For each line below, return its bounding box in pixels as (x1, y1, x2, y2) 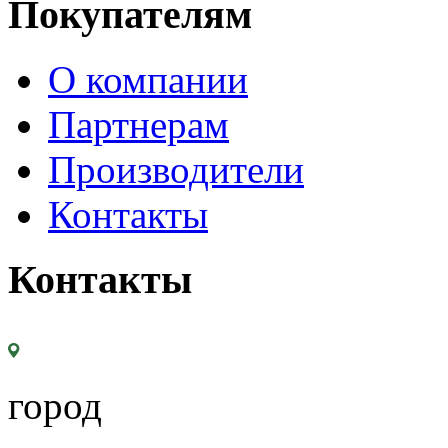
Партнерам (48, 103, 229, 147)
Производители (48, 148, 304, 192)
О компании (48, 58, 248, 102)
